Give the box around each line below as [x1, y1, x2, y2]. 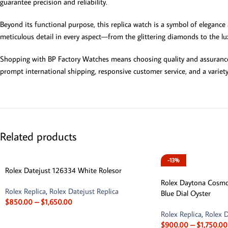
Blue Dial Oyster [160, 188, 211, 198]
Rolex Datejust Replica [49, 186, 119, 196]
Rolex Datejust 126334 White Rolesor [5, 165, 122, 175]
